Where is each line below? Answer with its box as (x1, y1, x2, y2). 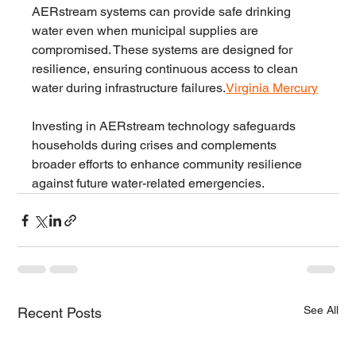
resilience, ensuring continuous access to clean (32, 61, 302, 76)
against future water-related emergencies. (32, 176, 265, 191)
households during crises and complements (32, 137, 281, 153)
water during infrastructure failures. (32, 80, 226, 95)
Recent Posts (17, 304, 103, 321)
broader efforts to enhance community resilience (32, 157, 306, 172)
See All (303, 304, 339, 316)
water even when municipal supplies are (32, 23, 262, 38)
